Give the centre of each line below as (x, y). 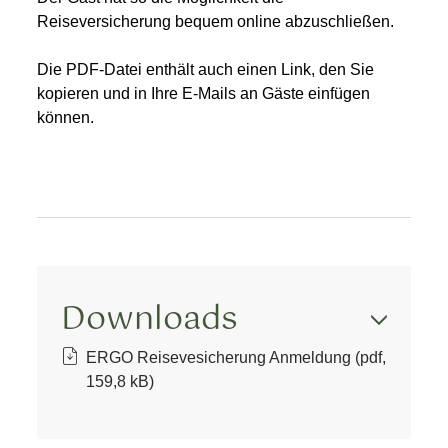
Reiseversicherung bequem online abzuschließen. (216, 21)
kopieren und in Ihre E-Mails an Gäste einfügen (204, 93)
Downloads (150, 319)
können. (66, 117)
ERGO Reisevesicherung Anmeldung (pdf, (236, 357)
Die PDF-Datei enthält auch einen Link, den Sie (206, 69)
